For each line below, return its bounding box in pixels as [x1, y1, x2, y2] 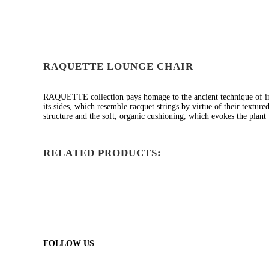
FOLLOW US [43, 239, 94, 248]
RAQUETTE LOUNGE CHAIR [43, 61, 193, 72]
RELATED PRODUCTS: [43, 147, 162, 159]
